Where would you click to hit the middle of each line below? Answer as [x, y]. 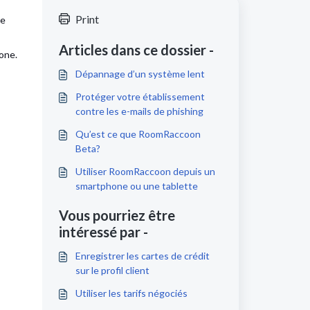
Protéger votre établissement [140, 97]
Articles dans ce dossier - [136, 50]
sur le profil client [112, 270]
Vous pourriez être [117, 215]
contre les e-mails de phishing [139, 111]
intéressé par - [103, 232]
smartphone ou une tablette [136, 186]
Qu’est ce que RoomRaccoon [138, 134]
